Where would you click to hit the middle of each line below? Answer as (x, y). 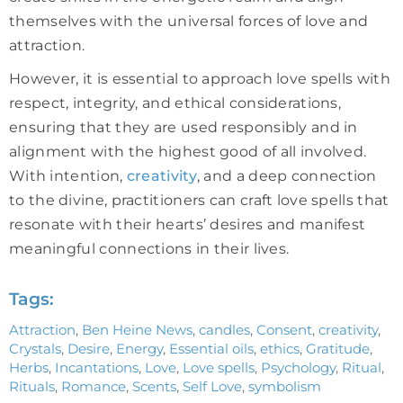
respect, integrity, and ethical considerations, (175, 103)
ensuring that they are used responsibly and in (184, 127)
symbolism (285, 386)
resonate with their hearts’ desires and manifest (188, 224)
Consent (284, 329)
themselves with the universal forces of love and (189, 21)
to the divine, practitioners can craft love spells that (199, 200)
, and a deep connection (287, 175)
